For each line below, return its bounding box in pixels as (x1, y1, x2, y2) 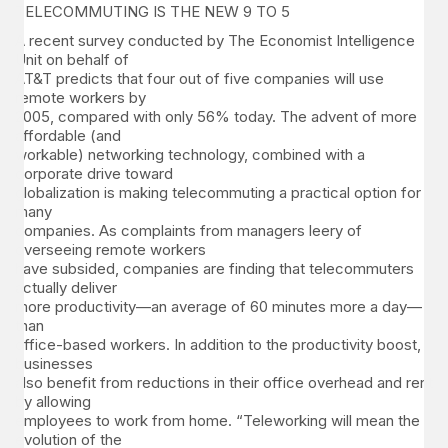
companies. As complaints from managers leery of (15, 220, 362, 240)
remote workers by (15, 87, 146, 107)
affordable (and (15, 125, 121, 145)
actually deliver (15, 277, 117, 297)
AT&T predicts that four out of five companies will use (15, 68, 384, 88)
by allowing (15, 391, 91, 411)
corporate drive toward (15, 163, 173, 183)
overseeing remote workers (15, 239, 206, 259)
